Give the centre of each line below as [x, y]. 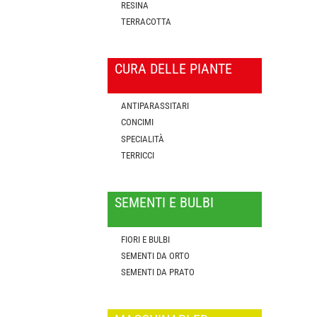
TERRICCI [138, 155]
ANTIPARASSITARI [155, 105]
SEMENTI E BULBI [164, 203]
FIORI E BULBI [146, 239]
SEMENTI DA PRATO [158, 272]
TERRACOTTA [146, 21]
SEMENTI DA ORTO [156, 256]
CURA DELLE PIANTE [173, 69]
